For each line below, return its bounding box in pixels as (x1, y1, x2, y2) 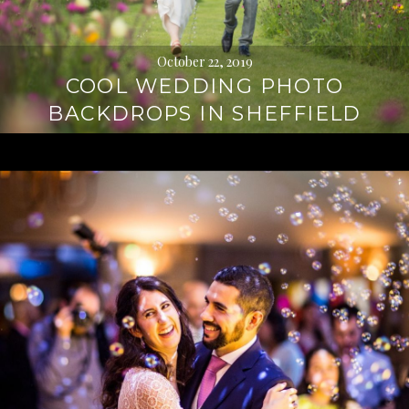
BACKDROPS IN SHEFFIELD (47, 101, 362, 126)
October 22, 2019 (156, 53, 253, 70)
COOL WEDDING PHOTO (65, 74, 344, 99)
